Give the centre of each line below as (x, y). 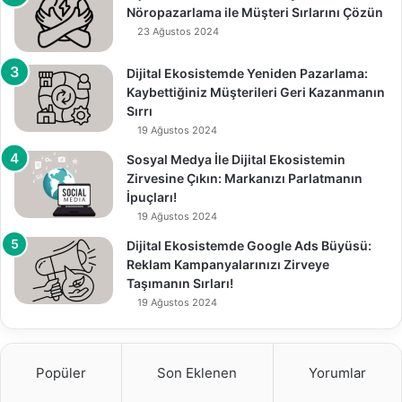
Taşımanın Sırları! (180, 283)
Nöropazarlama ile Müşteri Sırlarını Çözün (255, 12)
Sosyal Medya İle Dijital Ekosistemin (236, 159)
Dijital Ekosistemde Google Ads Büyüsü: (249, 245)
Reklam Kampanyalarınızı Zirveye (228, 264)
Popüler (61, 372)
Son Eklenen (197, 372)
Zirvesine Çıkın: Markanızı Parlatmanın (245, 178)
